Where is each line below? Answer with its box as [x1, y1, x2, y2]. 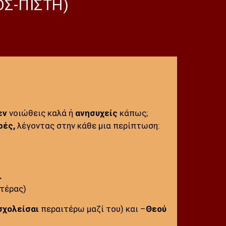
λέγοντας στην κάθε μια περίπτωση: [15, 120, 160, 131]
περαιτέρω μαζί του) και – [38, 203, 146, 214]
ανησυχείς [75, 107, 118, 118]
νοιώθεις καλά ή [7, 107, 75, 118]
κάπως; [117, 107, 148, 118]
